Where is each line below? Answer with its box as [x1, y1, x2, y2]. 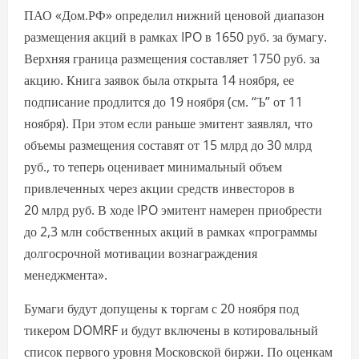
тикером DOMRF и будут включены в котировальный [24, 321, 318, 340]
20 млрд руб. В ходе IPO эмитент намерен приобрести [24, 201, 322, 220]
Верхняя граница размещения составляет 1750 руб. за [24, 50, 320, 68]
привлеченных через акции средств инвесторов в [24, 179, 295, 198]
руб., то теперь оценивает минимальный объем [24, 158, 282, 176]
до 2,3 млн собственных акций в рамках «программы [24, 223, 317, 241]
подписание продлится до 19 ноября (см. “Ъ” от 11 [24, 93, 303, 111]
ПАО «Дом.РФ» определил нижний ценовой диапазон [24, 6, 325, 25]
